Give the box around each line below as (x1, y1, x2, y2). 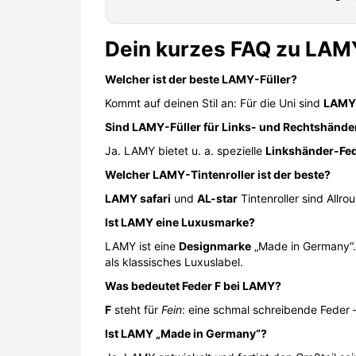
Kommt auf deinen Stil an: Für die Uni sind (105, 96, 323, 110)
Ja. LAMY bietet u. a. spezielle (105, 144, 265, 157)
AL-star (197, 192, 238, 205)
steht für (111, 303, 161, 316)
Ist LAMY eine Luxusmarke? (105, 215, 255, 229)
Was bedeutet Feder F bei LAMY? (105, 279, 281, 292)
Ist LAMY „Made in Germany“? (105, 327, 267, 340)
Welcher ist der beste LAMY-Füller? (105, 72, 297, 86)
